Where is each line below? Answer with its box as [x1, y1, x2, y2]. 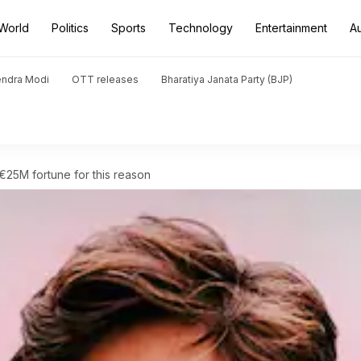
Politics [52, 21, 89, 35]
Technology [168, 21, 233, 35]
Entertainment [255, 21, 327, 35]
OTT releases [72, 73, 139, 85]
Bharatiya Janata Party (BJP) [161, 73, 293, 85]
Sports [111, 21, 146, 35]
